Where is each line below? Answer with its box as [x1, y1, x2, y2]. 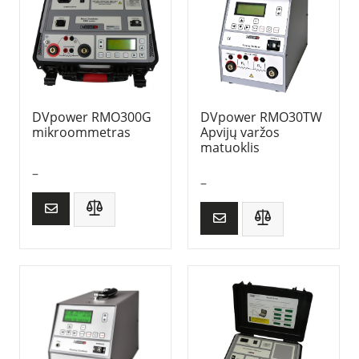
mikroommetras [32, 123, 131, 141]
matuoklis [200, 138, 260, 156]
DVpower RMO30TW [200, 107, 322, 126]
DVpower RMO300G [32, 107, 151, 126]
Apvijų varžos [200, 123, 280, 141]
